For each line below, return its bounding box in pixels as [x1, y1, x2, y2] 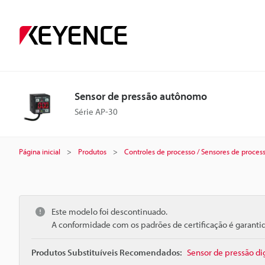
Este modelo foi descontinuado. [51, 206, 167, 217]
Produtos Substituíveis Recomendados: [31, 247, 182, 258]
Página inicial [19, 147, 60, 156]
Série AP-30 [75, 106, 118, 117]
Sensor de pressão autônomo [75, 89, 207, 103]
